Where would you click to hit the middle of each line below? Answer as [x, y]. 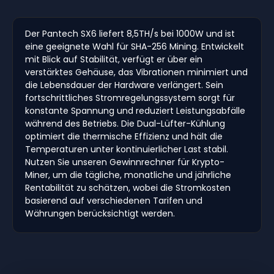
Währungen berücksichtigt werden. [100, 213]
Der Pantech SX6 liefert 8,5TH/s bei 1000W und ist [130, 33]
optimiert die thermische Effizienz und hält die [124, 136]
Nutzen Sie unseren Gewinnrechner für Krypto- [125, 162]
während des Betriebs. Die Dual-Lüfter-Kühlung [125, 123]
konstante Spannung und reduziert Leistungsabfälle [135, 110]
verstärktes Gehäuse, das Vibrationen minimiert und [136, 72]
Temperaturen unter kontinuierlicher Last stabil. [127, 149]
